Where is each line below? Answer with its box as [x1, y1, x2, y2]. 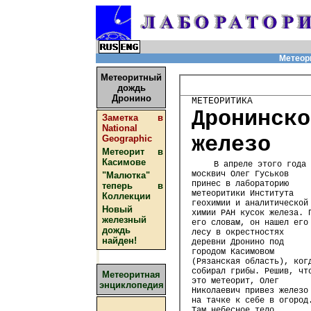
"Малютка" [102, 170, 150, 180]
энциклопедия [99, 279, 164, 290]
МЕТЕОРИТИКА [192, 96, 253, 106]
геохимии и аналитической [191, 199, 308, 209]
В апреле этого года [214, 160, 307, 170]
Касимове [102, 157, 146, 167]
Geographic [102, 133, 152, 144]
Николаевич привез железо [191, 286, 308, 296]
